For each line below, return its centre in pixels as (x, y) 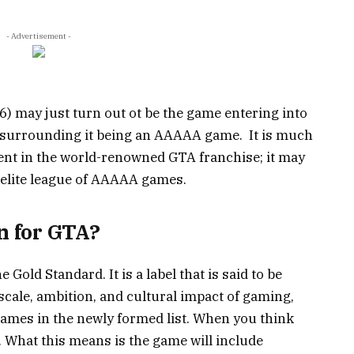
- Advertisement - (39, 36)
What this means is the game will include (134, 340)
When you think (243, 318)
